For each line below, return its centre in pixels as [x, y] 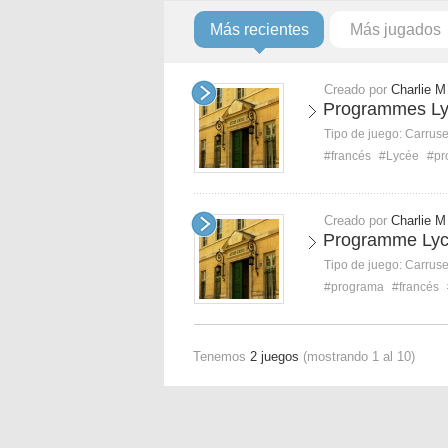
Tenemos [221, 356]
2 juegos [274, 356]
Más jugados [395, 29]
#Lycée [399, 156]
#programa [354, 287]
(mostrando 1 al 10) [357, 356]
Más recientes [259, 29]
